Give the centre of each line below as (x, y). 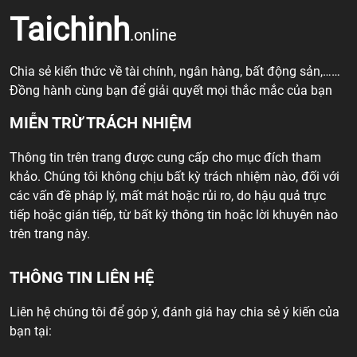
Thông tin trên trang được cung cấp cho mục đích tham (165, 157)
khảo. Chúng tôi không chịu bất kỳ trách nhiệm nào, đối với (175, 176)
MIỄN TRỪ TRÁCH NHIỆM (101, 122)
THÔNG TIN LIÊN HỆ (82, 277)
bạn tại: (31, 331)
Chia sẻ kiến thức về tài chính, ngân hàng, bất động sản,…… (175, 71)
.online (153, 35)
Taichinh (70, 29)
